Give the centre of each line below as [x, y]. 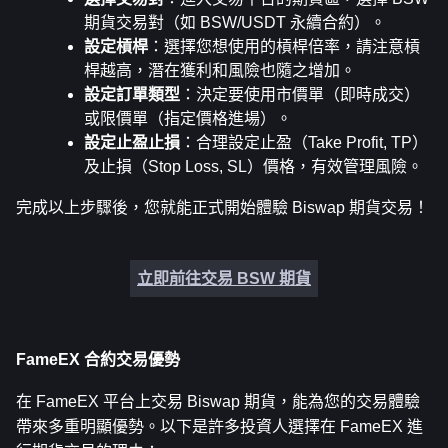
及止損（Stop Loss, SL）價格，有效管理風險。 [253, 167]
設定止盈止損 [132, 143]
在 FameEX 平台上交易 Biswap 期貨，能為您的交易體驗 [218, 402]
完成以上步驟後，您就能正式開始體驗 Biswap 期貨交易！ [222, 208]
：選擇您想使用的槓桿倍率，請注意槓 [284, 47]
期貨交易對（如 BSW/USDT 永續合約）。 [235, 23]
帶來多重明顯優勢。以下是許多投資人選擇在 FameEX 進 [219, 427]
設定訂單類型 [132, 95]
